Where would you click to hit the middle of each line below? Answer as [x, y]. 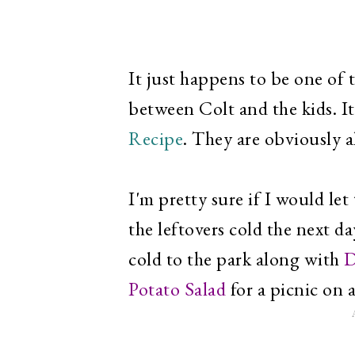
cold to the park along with [236, 259]
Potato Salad [177, 289]
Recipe [156, 139]
